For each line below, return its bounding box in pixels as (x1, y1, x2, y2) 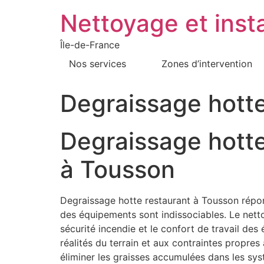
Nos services (69, 58, 126, 70)
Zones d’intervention (161, 58, 252, 70)
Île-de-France (60, 39, 120, 51)
